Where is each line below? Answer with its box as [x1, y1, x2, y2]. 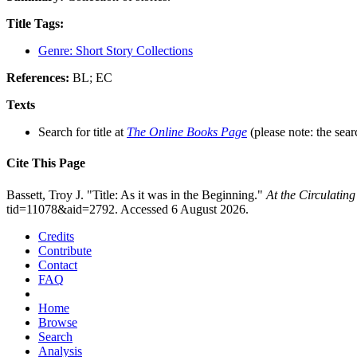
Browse [38, 315, 77, 329]
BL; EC [73, 71, 112, 85]
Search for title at [38, 125, 127, 139]
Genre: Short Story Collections [38, 44, 193, 58]
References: [6, 71, 73, 85]
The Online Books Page [127, 125, 247, 139]
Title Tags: [6, 17, 64, 31]
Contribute [38, 243, 92, 257]
